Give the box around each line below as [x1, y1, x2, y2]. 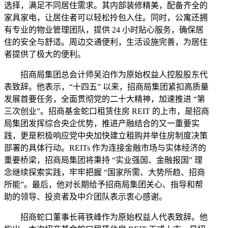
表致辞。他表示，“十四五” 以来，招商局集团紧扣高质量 [4, 82, 209, 91]
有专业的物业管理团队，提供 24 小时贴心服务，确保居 [4, 25, 204, 34]
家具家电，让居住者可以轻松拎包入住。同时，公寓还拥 [4, 13, 208, 22]
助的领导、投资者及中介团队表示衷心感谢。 [4, 192, 167, 201]
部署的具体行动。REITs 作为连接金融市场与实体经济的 [4, 143, 206, 152]
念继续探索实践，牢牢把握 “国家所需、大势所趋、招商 [4, 167, 205, 177]
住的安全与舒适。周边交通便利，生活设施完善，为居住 [4, 37, 208, 46]
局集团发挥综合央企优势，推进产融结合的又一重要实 [4, 119, 199, 128]
